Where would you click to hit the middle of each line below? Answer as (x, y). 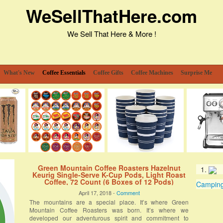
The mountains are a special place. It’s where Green (109, 202)
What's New (19, 73)
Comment (128, 193)
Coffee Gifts (108, 73)
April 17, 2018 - (97, 193)
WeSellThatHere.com (111, 16)
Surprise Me (196, 73)
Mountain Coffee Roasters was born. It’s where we (109, 210)
